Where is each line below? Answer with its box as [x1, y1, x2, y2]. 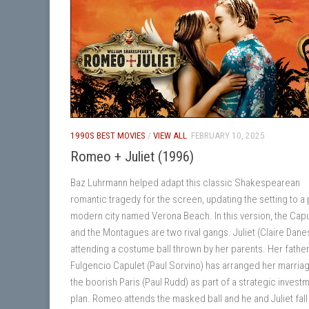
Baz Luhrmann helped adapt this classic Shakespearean [70, 177, 300, 190]
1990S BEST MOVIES [70, 130, 146, 141]
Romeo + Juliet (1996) [70, 148, 194, 166]
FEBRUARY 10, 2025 [191, 130, 265, 141]
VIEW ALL [153, 130, 187, 141]
